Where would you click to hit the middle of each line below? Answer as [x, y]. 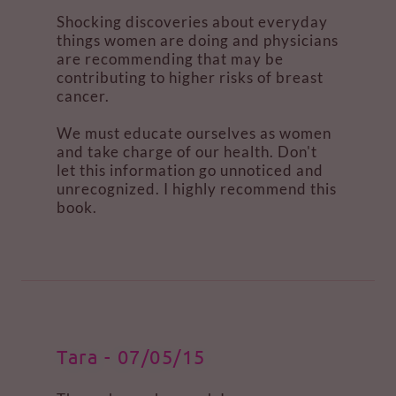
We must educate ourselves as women [194, 133]
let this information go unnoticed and [190, 170]
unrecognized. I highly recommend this [197, 189]
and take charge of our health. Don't [187, 152]
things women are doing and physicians [198, 40]
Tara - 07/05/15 [131, 356]
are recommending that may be [170, 59]
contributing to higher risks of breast [190, 77]
